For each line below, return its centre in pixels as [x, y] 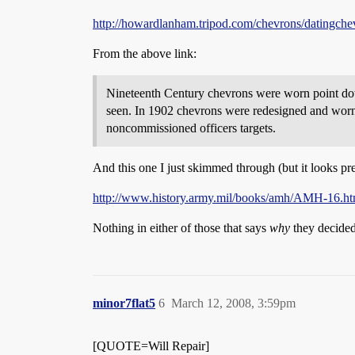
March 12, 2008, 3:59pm [233, 303]
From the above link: [145, 53]
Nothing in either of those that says [181, 228]
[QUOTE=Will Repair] [151, 346]
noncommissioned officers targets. [191, 128]
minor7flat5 [124, 303]
